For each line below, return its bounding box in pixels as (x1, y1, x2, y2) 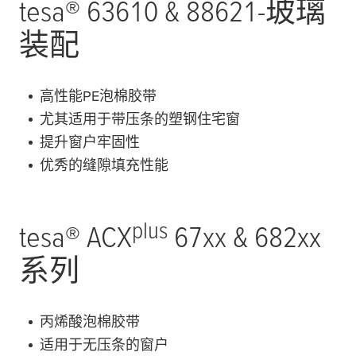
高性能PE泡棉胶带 (40, 87, 157, 104)
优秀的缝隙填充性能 (40, 156, 168, 173)
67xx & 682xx (168, 219, 321, 253)
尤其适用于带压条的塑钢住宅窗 (40, 110, 240, 127)
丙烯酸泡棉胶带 (40, 312, 140, 330)
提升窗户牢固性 (40, 133, 140, 150)
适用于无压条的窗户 (40, 335, 168, 353)
